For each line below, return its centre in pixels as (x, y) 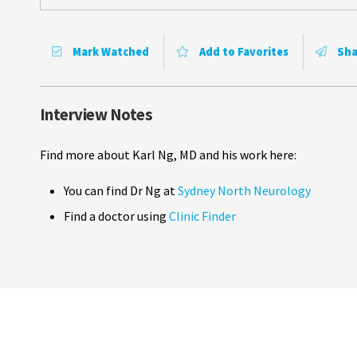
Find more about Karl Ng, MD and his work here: (168, 154)
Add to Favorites (243, 51)
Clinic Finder (202, 216)
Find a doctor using (116, 216)
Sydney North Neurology (243, 190)
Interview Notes (96, 114)
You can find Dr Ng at (120, 190)
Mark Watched (110, 51)
